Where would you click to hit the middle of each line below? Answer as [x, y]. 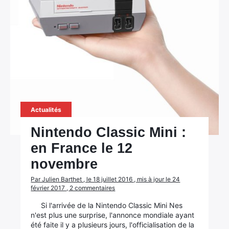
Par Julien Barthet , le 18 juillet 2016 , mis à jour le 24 [106, 179]
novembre [64, 164]
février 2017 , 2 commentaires [73, 188]
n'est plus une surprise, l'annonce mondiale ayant [113, 215]
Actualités [46, 110]
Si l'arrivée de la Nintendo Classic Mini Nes [112, 205]
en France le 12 [82, 148]
